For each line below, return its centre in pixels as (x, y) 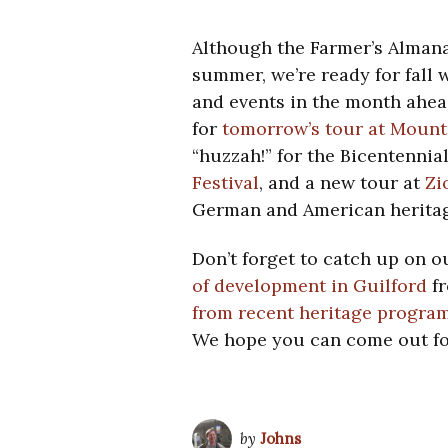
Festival (225, 183)
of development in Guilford (309, 286)
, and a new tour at (342, 183)
